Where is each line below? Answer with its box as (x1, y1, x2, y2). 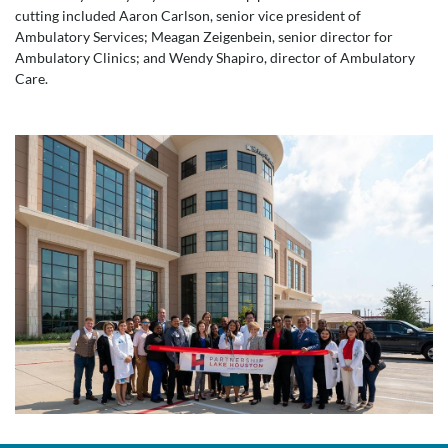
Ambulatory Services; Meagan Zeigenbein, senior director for (15, 28, 393, 45)
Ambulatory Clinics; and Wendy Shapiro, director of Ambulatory (15, 49, 415, 66)
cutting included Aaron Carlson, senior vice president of (15, 7, 361, 24)
